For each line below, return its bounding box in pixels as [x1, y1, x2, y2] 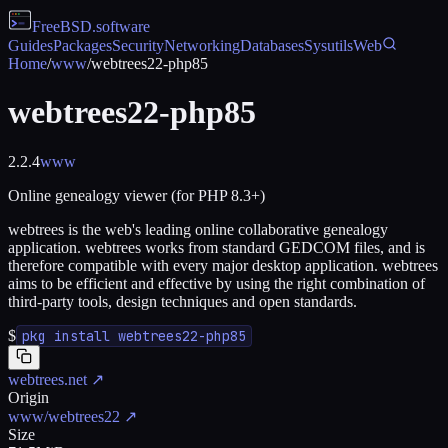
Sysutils [304, 37, 353, 54]
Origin [8, 388, 49, 406]
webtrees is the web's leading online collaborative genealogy [8, 220, 388, 238]
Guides [8, 37, 53, 54]
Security [112, 37, 164, 54]
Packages [53, 37, 112, 54]
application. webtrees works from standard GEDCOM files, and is [8, 238, 425, 256]
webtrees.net [8, 370, 87, 388]
